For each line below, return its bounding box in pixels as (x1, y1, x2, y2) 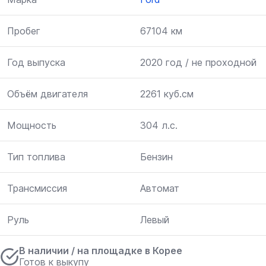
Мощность (7, 119, 56, 131)
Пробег (7, 25, 40, 37)
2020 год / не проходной (140, 56, 256, 68)
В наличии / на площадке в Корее (19, 245, 182, 256)
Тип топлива (7, 151, 65, 163)
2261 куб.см (140, 88, 194, 100)
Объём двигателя (7, 88, 88, 100)
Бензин (140, 151, 173, 163)
